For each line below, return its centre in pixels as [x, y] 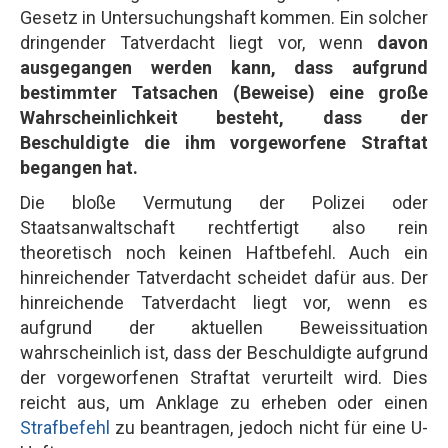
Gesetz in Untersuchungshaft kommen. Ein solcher [224, 17]
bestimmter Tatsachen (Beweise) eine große [224, 92]
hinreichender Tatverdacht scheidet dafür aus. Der [224, 277]
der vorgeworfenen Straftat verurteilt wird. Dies [224, 377]
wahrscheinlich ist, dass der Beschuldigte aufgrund [224, 352]
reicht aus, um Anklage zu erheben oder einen [224, 402]
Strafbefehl [65, 427]
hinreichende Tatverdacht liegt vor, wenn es [224, 302]
